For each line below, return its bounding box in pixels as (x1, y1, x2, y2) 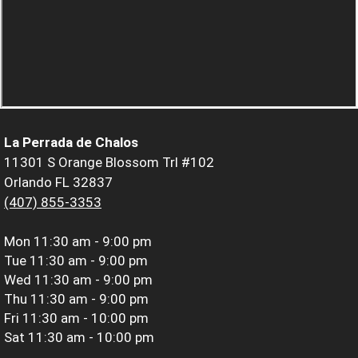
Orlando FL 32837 (4, 173, 113, 190)
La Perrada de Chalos (4, 133, 138, 150)
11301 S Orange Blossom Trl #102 (4, 153, 214, 170)
